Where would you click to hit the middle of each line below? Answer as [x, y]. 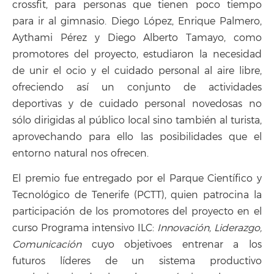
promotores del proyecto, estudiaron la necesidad [137, 55]
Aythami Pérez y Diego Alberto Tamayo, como [137, 38]
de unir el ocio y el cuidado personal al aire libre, [137, 71]
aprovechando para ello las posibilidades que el [137, 137]
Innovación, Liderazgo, [209, 228]
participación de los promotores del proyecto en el [137, 211]
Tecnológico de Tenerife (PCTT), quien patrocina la [137, 195]
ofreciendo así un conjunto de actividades [137, 88]
